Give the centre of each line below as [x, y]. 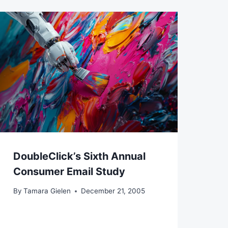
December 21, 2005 [113, 191]
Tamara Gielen [47, 191]
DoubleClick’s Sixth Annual [79, 156]
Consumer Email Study [69, 171]
